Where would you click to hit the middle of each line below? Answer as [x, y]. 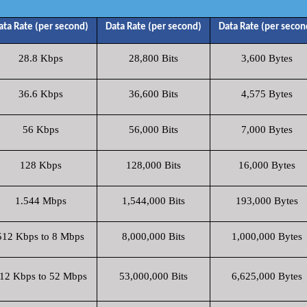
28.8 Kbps [40, 58]
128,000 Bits [153, 165]
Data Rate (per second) [153, 27]
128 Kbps [40, 165]
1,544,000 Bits [153, 201]
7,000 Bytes [267, 130]
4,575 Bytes [267, 94]
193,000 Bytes [267, 201]
